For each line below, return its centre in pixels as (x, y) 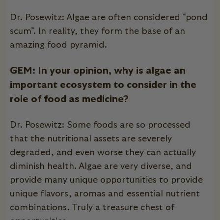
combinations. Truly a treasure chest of (92, 207)
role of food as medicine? (69, 99)
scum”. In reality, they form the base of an (97, 31)
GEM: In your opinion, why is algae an (98, 70)
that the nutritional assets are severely (91, 139)
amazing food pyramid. (58, 45)
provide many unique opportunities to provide (106, 180)
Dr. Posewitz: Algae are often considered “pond (109, 17)
